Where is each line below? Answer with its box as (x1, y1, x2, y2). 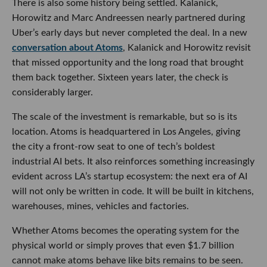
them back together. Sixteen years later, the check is (12, 73, 228, 83)
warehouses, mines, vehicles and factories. (12, 201, 189, 212)
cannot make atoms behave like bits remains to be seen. (12, 256, 243, 266)
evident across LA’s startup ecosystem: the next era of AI (12, 172, 247, 182)
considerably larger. (12, 88, 93, 98)
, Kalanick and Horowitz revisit (123, 43, 251, 53)
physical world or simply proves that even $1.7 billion (12, 241, 234, 251)
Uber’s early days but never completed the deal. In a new (12, 28, 247, 38)
